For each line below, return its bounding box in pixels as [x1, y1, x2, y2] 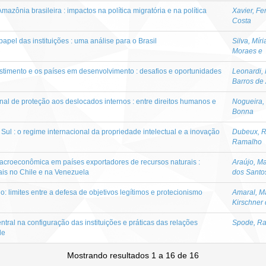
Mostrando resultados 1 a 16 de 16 [67, 250, 199, 260]
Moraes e [232, 46, 262, 55]
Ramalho [232, 137, 262, 146]
